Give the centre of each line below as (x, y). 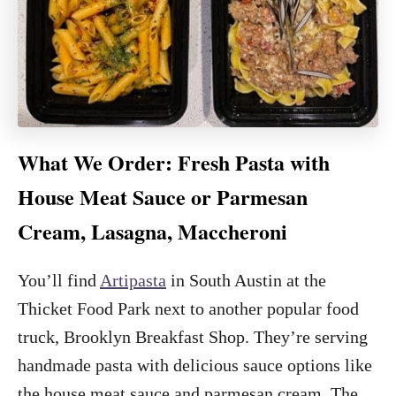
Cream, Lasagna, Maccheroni (152, 232)
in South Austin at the (246, 281)
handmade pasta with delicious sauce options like (195, 366)
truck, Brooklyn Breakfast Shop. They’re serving (193, 337)
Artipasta (133, 281)
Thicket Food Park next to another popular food (188, 309)
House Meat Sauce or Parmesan (163, 197)
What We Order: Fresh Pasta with (174, 163)
